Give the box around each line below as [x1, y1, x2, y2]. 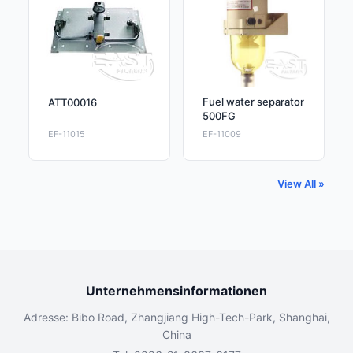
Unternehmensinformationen [86, 283, 267, 299]
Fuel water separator [203, 95, 304, 109]
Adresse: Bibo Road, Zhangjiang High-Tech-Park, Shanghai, [23, 310, 330, 325]
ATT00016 [48, 96, 97, 110]
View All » [277, 177, 325, 191]
